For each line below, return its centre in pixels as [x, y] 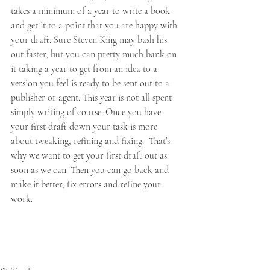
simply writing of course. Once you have [87, 112]
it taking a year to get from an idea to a [85, 69]
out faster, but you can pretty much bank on [95, 54]
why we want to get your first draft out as [90, 155]
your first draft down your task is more [85, 127]
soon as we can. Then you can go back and [91, 170]
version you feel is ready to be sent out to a [91, 83]
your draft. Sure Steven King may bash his [90, 40]
